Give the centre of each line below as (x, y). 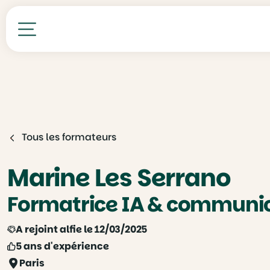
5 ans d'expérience (62, 246)
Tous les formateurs (69, 137)
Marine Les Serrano (119, 178)
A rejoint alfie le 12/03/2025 (81, 229)
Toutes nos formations (88, 44)
